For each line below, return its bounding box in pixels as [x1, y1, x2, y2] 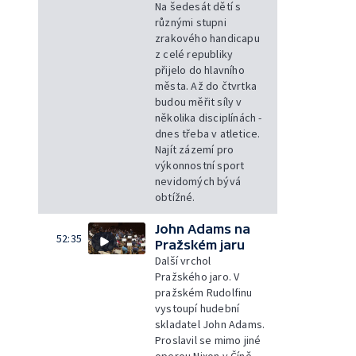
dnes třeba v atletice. [155, 126, 261, 141]
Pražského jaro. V [155, 269, 240, 284]
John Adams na [155, 221, 250, 236]
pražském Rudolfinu [155, 284, 253, 300]
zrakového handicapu [155, 30, 260, 45]
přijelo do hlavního [155, 62, 245, 77]
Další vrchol [155, 253, 211, 268]
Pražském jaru [155, 237, 245, 252]
